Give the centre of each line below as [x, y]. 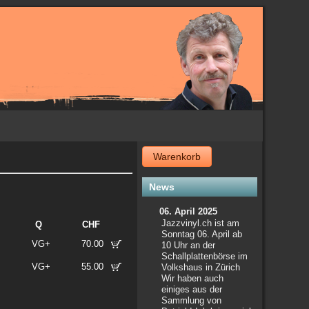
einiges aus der [192, 289]
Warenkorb [177, 157]
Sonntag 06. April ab [202, 234]
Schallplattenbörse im [205, 256]
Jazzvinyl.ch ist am [201, 223]
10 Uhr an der [189, 245]
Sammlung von [192, 300]
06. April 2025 [189, 211]
